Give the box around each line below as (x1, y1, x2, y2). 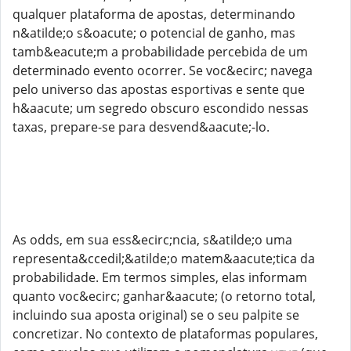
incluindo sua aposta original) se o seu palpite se (13, 306, 299, 324)
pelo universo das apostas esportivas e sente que (13, 81, 305, 98)
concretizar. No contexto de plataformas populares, (13, 325, 318, 342)
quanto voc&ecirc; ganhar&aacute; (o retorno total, (13, 288, 316, 305)
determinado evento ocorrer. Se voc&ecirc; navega (13, 62, 313, 79)
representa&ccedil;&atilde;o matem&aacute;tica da (13, 250, 315, 267)
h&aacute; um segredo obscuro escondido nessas (13, 100, 309, 117)
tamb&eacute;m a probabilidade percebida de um (13, 43, 308, 60)
